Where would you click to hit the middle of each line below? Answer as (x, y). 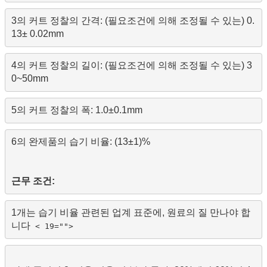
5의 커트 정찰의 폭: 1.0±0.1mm (77, 110)
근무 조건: (33, 181)
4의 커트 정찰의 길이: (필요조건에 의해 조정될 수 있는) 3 (131, 66)
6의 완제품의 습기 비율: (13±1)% (80, 142)
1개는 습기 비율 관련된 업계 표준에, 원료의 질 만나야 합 (131, 213)
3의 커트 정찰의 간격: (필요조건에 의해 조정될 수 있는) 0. (133, 21)
